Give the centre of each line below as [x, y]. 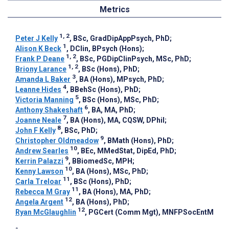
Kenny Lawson [39, 171]
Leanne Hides [38, 89]
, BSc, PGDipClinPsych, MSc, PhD [133, 59]
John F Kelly [36, 130]
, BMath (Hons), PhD [138, 140]
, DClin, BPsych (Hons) [104, 48]
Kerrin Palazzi [39, 161]
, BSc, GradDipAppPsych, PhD [120, 38]
